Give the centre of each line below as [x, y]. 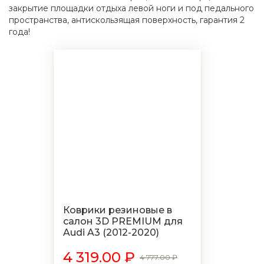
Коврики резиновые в [118, 210]
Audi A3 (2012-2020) [111, 232]
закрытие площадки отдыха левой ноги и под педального [131, 8]
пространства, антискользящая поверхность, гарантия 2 [127, 20]
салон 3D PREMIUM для [123, 221]
